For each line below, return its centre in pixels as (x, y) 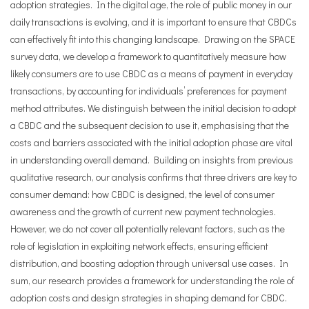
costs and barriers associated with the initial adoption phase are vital (151, 142)
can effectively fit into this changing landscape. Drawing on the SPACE (153, 39)
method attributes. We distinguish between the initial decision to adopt (153, 108)
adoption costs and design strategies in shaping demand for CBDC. (149, 298)
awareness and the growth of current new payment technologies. (143, 211)
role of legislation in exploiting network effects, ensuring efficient (139, 246)
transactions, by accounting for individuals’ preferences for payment (149, 91)
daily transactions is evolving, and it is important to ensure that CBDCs (153, 22)
